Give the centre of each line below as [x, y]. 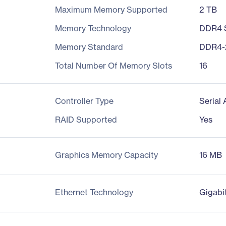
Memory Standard [89, 47]
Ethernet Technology [94, 192]
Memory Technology [93, 28]
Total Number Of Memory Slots [113, 66]
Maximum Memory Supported [111, 10]
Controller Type [84, 101]
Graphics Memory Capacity [106, 155]
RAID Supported [86, 120]
